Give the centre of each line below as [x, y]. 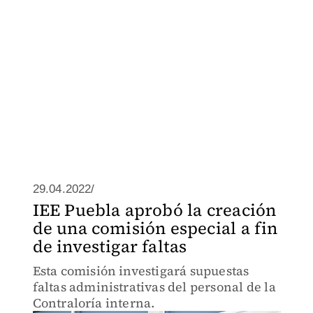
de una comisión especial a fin [155, 228]
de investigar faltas [110, 246]
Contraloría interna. [94, 303]
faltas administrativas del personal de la [154, 287]
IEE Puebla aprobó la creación [154, 210]
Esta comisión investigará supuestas [141, 271]
